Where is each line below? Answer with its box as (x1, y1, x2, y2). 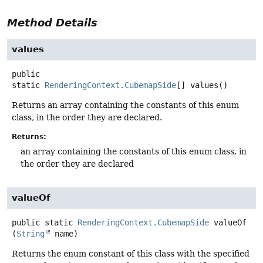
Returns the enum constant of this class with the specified (12, 249, 249, 259)
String (16, 229, 45, 239)
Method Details (7, 16, 97, 29)
